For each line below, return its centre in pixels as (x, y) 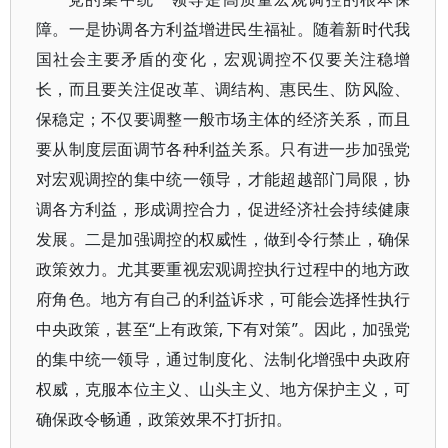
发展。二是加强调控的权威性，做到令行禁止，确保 (223, 239)
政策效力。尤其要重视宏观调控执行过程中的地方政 (223, 269)
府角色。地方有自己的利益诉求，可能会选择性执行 (223, 299)
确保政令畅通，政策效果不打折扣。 (164, 419)
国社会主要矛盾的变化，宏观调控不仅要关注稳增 (223, 59)
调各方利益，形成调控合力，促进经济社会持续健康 (223, 209)
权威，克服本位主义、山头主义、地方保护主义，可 (223, 389)
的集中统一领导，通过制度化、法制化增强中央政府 (223, 359)
